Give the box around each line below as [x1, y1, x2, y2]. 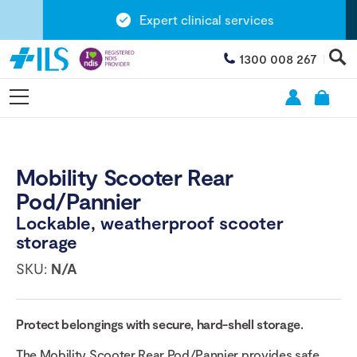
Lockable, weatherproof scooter [16, 212, 284, 233]
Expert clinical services [124, 12, 260, 27]
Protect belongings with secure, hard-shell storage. [16, 316, 304, 332]
